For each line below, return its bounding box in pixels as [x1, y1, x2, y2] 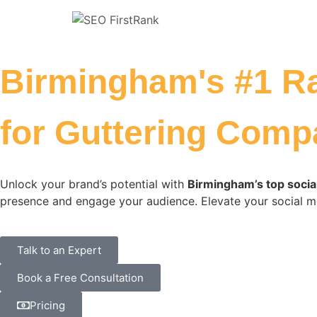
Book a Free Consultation [17, 271, 144, 285]
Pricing [30, 299, 65, 313]
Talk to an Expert [17, 243, 101, 258]
